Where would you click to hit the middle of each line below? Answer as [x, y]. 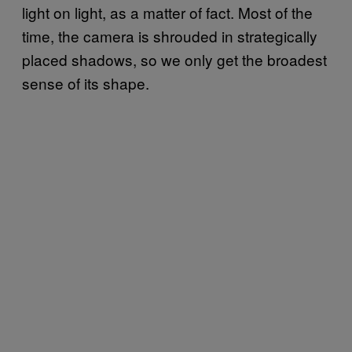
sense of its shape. [86, 83]
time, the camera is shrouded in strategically [170, 36]
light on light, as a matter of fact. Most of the [167, 13]
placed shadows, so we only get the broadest [174, 60]
